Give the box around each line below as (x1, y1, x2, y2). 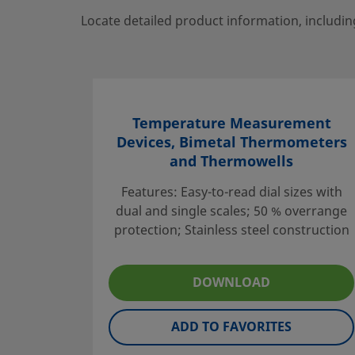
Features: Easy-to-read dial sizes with (120, 182, 342, 202)
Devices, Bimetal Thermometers (116, 132, 347, 153)
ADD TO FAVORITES (171, 317, 292, 337)
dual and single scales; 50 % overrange (116, 201, 347, 221)
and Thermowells (170, 151, 293, 172)
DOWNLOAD (193, 273, 270, 292)
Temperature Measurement (132, 113, 331, 134)
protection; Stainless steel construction (113, 220, 349, 240)
